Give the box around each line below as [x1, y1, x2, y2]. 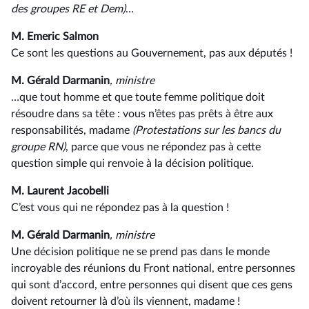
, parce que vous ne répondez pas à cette [66, 141, 261, 152]
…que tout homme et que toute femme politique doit [11, 92, 265, 103]
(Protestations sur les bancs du [132, 125, 281, 136]
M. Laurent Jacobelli [11, 186, 109, 197]
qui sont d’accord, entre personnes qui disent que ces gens [11, 279, 292, 290]
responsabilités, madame [11, 125, 132, 136]
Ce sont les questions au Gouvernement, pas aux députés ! [11, 48, 292, 59]
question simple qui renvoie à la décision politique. [11, 158, 254, 169]
